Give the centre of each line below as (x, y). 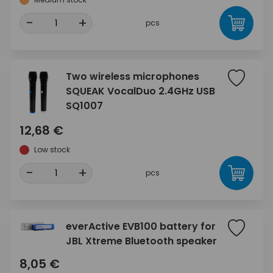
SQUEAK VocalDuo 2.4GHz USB (140, 91)
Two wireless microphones (133, 76)
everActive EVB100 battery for (141, 226)
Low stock (52, 150)
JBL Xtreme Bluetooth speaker (141, 241)
